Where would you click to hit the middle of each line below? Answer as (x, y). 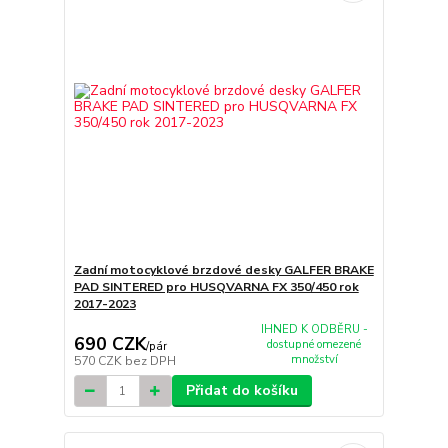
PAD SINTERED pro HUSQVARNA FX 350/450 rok (216, 286)
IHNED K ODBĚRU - (314, 329)
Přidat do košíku (241, 391)
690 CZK (109, 344)
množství (314, 359)
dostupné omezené (314, 344)
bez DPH (150, 361)
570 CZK (99, 361)
